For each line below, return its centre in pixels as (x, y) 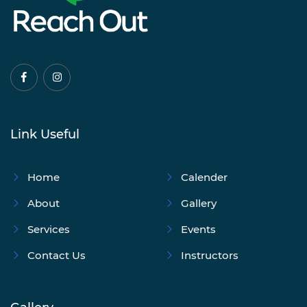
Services (49, 229)
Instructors (210, 255)
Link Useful (45, 134)
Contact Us (57, 255)
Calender (204, 177)
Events (198, 229)
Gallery (199, 203)
